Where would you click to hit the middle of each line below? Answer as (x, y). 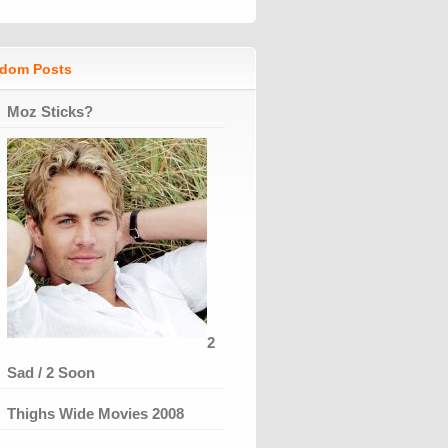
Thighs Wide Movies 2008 (95, 413)
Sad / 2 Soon (51, 372)
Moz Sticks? (50, 111)
